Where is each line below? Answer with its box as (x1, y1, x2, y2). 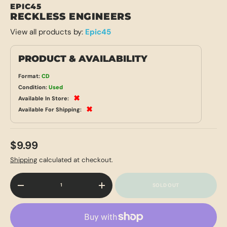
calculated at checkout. (37, 155, 113, 164)
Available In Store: (18, 95, 69, 102)
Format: (18, 72, 40, 80)
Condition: (18, 84, 47, 91)
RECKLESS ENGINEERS (10, 11, 131, 23)
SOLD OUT (153, 181, 179, 188)
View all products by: (10, 27, 85, 37)
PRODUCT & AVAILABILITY (18, 53, 147, 65)
